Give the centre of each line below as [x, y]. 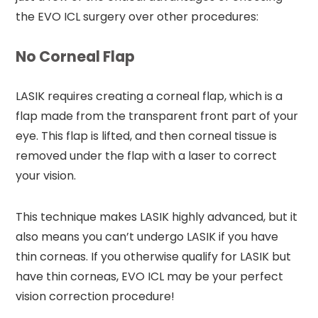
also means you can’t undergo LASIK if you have [147, 236]
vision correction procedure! [95, 296]
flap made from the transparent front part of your [157, 116]
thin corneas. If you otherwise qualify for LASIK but [154, 256]
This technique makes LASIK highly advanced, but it [157, 216]
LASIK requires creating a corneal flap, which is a [149, 96]
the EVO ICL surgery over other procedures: [137, 16]
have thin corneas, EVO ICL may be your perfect [150, 276]
